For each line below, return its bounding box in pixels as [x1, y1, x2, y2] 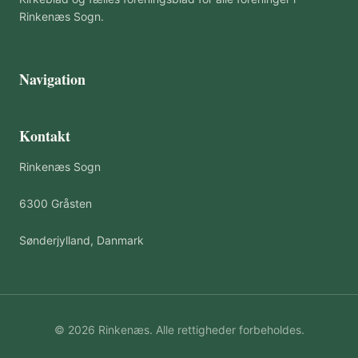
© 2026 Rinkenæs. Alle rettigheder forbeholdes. [54, 323, 304, 336]
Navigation [19, 69, 86, 89]
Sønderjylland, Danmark [19, 233, 144, 247]
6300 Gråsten [19, 197, 92, 210]
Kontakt [19, 125, 70, 146]
